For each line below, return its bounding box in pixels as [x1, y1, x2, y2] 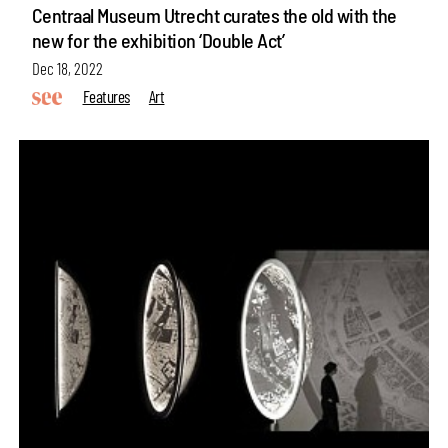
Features [82, 85, 130, 106]
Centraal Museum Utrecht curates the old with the [31, 2, 397, 27]
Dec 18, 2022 [31, 57, 103, 78]
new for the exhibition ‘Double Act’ [31, 27, 285, 52]
